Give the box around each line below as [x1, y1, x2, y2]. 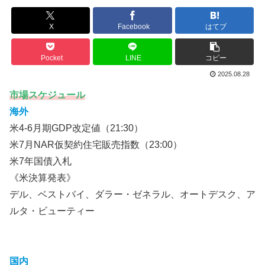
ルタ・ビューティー [9, 205, 95, 216]
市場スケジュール [9, 89, 85, 100]
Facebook [117, 22, 150, 31]
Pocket [40, 54, 63, 63]
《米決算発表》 [9, 172, 76, 183]
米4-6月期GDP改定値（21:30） [9, 122, 143, 133]
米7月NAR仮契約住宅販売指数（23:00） [9, 139, 182, 150]
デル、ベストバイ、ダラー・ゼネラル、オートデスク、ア [9, 189, 256, 199]
